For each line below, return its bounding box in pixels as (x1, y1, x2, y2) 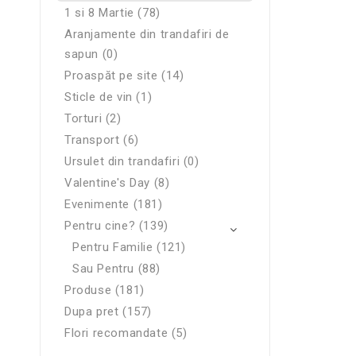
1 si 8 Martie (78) (64, 6, 161, 20)
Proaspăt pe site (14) (64, 68, 184, 83)
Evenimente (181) (64, 197, 163, 211)
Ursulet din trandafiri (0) (64, 154, 199, 168)
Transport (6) (64, 133, 139, 147)
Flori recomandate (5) (64, 326, 188, 340)
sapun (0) (64, 47, 118, 61)
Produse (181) (64, 283, 145, 297)
